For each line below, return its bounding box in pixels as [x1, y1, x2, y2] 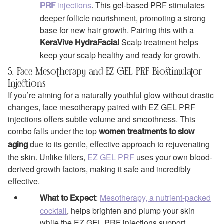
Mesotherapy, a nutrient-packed [100, 191, 211, 203]
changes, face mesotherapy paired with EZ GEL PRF [8, 101, 195, 113]
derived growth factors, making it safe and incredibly [8, 163, 191, 175]
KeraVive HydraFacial [40, 40, 119, 47]
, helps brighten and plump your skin [67, 204, 195, 216]
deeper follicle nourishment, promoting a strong [40, 12, 206, 24]
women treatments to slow [99, 129, 194, 136]
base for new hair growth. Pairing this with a [40, 24, 194, 36]
